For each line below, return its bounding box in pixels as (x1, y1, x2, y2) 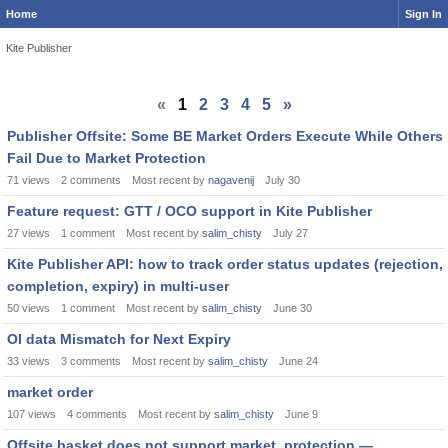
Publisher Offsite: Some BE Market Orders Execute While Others (7, 128, 443, 144)
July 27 (273, 227, 308, 239)
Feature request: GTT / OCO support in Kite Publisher (7, 203, 372, 219)
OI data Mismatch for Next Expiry (7, 331, 231, 347)
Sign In (405, 8, 442, 20)
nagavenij (208, 174, 254, 186)
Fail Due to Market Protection (7, 150, 206, 166)
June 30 (273, 302, 312, 314)
